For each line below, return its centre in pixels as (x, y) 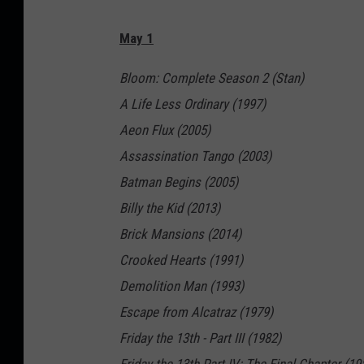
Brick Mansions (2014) (180, 234)
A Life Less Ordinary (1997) (193, 104)
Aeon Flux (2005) (165, 130)
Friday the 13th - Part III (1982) (200, 338)
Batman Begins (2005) (179, 182)
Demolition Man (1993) (182, 286)
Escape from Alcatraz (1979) (196, 312)
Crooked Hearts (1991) (181, 260)
